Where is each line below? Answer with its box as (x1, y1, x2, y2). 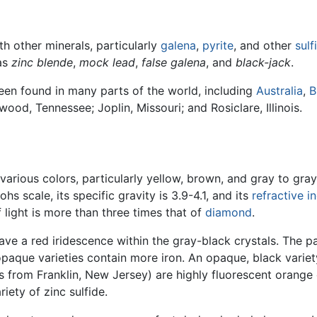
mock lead (79, 54, 135, 69)
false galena (142, 54, 206, 69)
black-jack (236, 54, 291, 69)
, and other (234, 38, 295, 52)
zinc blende (11, 54, 73, 69)
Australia (256, 83, 303, 98)
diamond (205, 204, 252, 219)
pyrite (202, 38, 234, 52)
